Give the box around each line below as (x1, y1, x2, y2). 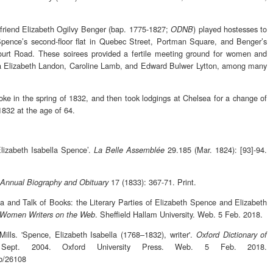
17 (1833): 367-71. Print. (108, 175, 196, 188)
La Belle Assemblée (94, 144, 165, 156)
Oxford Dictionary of (196, 229, 268, 240)
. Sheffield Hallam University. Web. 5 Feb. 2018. (95, 208, 263, 220)
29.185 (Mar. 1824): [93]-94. (165, 144, 268, 156)
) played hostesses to (193, 23, 268, 35)
